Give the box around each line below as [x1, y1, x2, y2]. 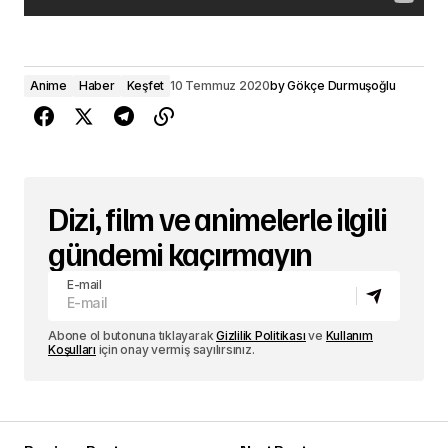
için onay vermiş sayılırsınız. [95, 342, 255, 357]
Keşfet [126, 78, 165, 93]
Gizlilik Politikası [216, 328, 306, 343]
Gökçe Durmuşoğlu [287, 78, 396, 93]
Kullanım [325, 328, 373, 343]
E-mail [67, 277, 102, 292]
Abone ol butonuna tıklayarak [48, 328, 217, 343]
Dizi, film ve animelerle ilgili [48, 198, 387, 238]
